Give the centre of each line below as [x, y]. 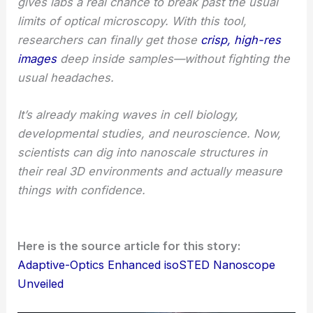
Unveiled [41, 284]
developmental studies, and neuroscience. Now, [150, 133]
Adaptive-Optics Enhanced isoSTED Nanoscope [147, 265]
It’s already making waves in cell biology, [128, 115]
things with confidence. [82, 190]
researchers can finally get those [109, 39]
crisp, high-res [241, 39]
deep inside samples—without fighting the [174, 58]
